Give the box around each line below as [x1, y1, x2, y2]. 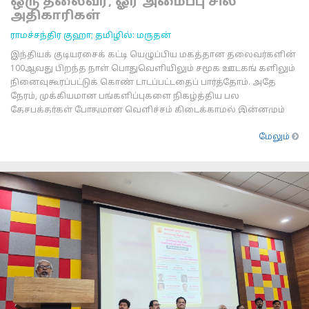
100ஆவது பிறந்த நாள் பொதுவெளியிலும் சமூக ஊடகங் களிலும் [10, 64, 295, 74]
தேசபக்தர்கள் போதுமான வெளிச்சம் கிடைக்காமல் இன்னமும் [10, 106, 285, 115]
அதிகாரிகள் [10, 8, 101, 24]
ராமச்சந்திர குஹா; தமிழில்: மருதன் [10, 31, 171, 41]
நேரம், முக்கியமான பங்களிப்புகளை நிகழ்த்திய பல [10, 92, 239, 101]
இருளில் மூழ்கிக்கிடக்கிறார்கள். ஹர [10, 119, 175, 129]
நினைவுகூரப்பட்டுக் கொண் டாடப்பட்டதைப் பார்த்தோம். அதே [10, 78, 276, 88]
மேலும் [259, 132, 292, 142]
